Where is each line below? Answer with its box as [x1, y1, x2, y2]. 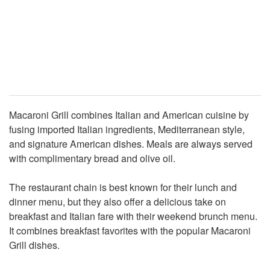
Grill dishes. [9, 238, 60, 253]
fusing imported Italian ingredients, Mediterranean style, [9, 122, 245, 137]
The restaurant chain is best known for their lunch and [9, 180, 237, 195]
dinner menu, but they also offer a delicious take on [9, 195, 226, 209]
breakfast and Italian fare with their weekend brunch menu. [9, 209, 257, 224]
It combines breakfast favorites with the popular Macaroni [9, 224, 251, 238]
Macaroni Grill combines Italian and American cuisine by [9, 108, 249, 122]
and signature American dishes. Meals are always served [9, 137, 253, 151]
